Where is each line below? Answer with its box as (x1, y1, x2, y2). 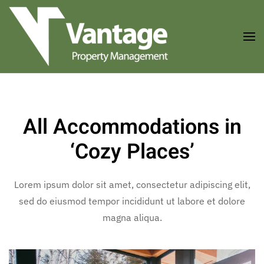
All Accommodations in (22, 112, 242, 143)
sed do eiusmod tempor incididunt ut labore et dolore (19, 195, 245, 207)
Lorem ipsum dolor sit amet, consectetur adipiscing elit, (14, 179, 250, 190)
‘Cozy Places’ (70, 137, 194, 167)
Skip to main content (27, 28, 114, 39)
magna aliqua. (102, 212, 162, 223)
